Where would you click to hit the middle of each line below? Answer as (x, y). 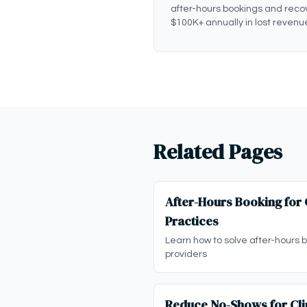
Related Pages (218, 152)
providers (186, 254)
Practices (192, 221)
